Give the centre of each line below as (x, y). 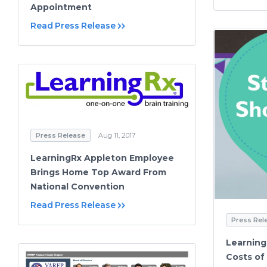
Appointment (61, 7)
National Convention (77, 186)
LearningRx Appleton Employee (102, 158)
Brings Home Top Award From (98, 172)
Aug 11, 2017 (117, 135)
